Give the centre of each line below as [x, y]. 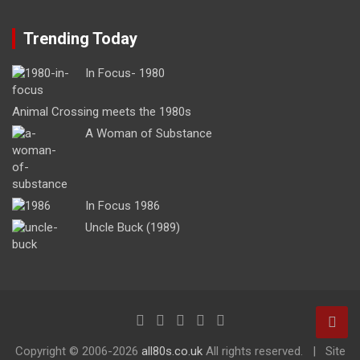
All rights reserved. [252, 351]
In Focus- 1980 [125, 73]
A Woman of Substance [149, 133]
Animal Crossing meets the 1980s [102, 111]
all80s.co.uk [172, 351]
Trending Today [80, 38]
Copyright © [48, 351]
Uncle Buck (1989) [133, 227]
